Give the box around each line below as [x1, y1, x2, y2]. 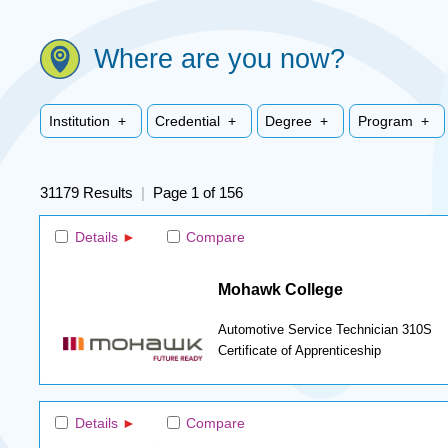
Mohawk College [217, 279, 343, 298]
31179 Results [40, 183, 142, 201]
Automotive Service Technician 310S [217, 322, 432, 337]
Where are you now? [93, 43, 345, 74]
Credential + [154, 112, 240, 129]
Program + [357, 112, 433, 129]
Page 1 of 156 [145, 183, 256, 201]
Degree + [265, 112, 333, 129]
